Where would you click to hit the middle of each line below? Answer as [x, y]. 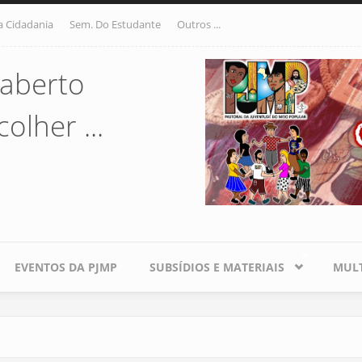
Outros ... [199, 24]
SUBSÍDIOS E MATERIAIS [217, 267]
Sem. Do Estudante [115, 24]
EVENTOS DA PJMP [66, 267]
